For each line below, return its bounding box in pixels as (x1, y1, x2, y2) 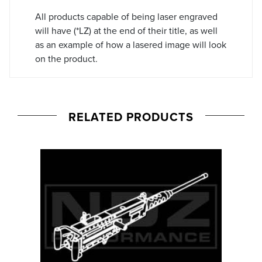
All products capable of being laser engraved (35, 9, 218, 23)
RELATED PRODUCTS (68, 108, 194, 125)
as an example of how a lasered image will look (35, 37, 226, 51)
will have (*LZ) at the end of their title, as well (35, 23, 218, 37)
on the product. (35, 51, 98, 65)
